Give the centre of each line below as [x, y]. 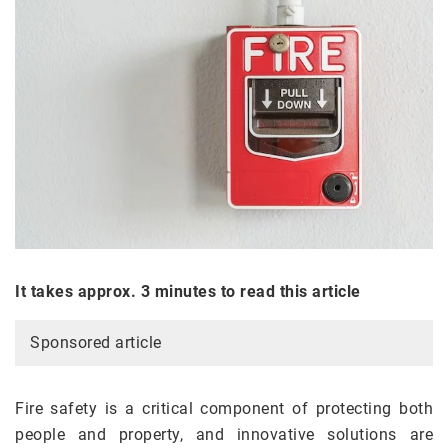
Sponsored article [96, 343]
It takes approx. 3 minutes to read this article [188, 292]
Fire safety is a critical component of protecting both [224, 409]
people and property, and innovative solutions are [224, 435]
